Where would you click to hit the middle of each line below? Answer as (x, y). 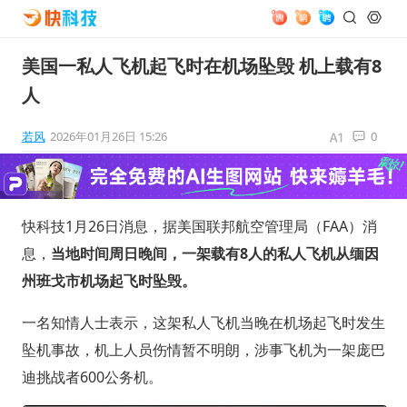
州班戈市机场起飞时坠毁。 (109, 280)
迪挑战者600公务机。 (92, 377)
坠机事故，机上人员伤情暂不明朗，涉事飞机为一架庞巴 (203, 349)
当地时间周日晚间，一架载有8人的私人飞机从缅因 (214, 253)
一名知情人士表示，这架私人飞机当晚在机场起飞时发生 (203, 322)
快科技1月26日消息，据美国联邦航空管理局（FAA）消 (199, 226)
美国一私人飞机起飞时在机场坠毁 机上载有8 (201, 66)
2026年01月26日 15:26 (108, 136)
